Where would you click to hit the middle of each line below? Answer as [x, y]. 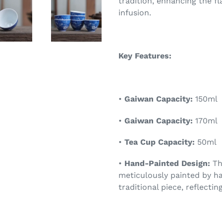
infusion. [135, 13]
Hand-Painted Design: [167, 164]
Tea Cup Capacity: [160, 142]
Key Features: [145, 56]
